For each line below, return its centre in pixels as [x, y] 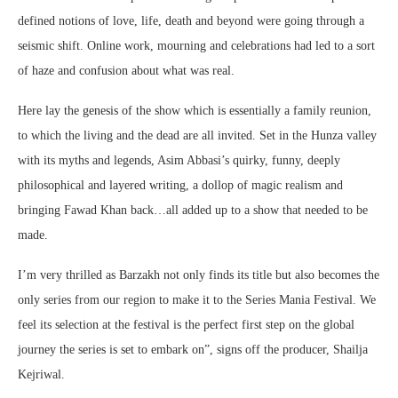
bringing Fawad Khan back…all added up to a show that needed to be [193, 210]
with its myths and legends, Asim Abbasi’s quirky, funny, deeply [179, 160]
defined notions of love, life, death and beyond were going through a [191, 20]
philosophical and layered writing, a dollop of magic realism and [180, 185]
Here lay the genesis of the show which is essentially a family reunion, [195, 110]
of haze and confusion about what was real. [128, 70]
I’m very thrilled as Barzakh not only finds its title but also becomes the [199, 275]
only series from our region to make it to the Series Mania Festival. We [197, 299]
